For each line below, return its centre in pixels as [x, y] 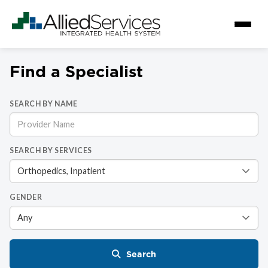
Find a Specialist [76, 71]
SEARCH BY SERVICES [51, 151]
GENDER [26, 197]
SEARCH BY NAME [44, 104]
